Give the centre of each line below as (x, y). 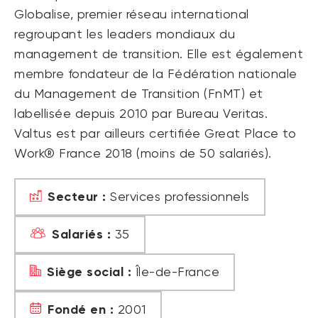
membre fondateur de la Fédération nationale (156, 74)
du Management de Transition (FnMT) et (139, 94)
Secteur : (77, 196)
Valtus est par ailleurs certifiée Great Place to (155, 134)
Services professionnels (178, 197)
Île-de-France (175, 272)
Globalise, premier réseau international (132, 15)
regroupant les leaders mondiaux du (125, 34)
